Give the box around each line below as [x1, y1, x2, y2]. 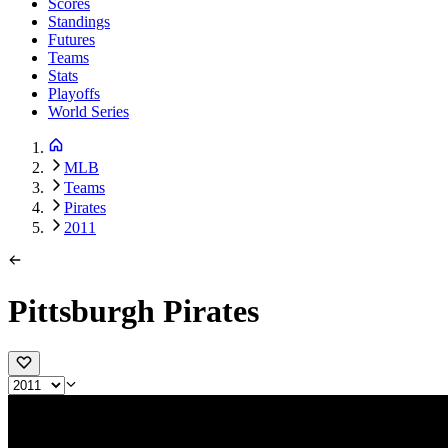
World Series [48, 103, 129, 121]
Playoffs [48, 85, 100, 103]
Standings [48, 13, 110, 31]
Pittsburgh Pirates [8, 292, 259, 329]
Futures [48, 31, 95, 49]
